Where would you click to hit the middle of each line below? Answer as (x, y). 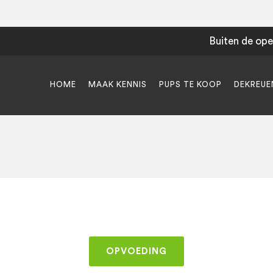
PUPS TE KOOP (190, 84)
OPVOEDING (136, 251)
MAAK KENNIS (118, 84)
